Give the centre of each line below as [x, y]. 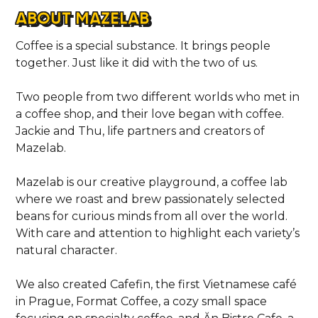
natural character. [67, 250]
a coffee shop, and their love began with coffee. [150, 114]
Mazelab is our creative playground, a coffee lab [152, 182]
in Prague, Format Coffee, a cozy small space [142, 301]
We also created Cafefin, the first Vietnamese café [157, 284]
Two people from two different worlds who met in [158, 97]
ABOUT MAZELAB [83, 18]
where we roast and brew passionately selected [151, 199]
